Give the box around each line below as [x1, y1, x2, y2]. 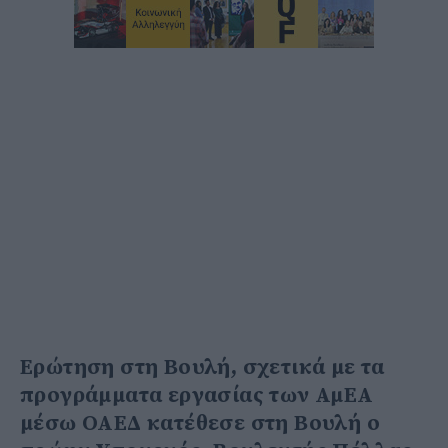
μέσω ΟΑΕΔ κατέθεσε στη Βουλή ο [20, 409, 380, 437]
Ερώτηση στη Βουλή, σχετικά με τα [20, 353, 385, 381]
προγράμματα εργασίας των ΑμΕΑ [20, 381, 374, 409]
